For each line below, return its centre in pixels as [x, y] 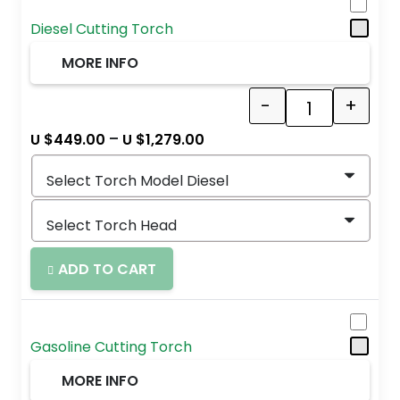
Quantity [338, 117]
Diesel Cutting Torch [102, 29]
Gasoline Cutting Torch [111, 346]
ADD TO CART [108, 269]
